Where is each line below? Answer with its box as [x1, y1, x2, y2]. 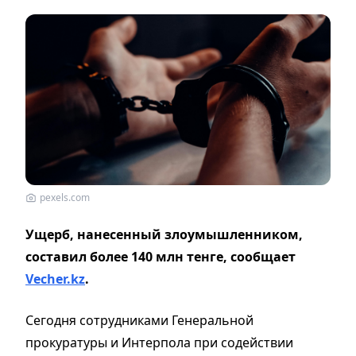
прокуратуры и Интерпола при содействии [25, 333, 293, 351]
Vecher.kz [25, 269, 85, 288]
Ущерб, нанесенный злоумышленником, [25, 225, 303, 243]
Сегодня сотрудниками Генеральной [25, 311, 253, 329]
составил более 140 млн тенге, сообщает [25, 247, 296, 265]
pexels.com [40, 190, 90, 204]
